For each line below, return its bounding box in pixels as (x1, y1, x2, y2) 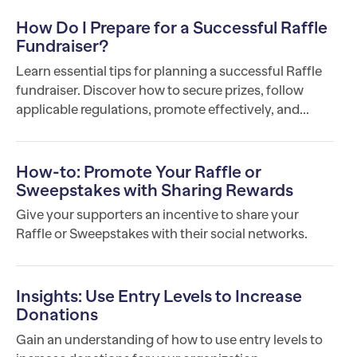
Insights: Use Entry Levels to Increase (16, 287, 302, 307)
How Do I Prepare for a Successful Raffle (16, 18, 328, 37)
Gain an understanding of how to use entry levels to (16, 332, 323, 348)
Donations (16, 305, 98, 325)
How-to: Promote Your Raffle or (16, 162, 261, 182)
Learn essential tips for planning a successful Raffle (16, 63, 322, 79)
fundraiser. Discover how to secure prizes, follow (16, 82, 304, 98)
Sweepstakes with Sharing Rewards (16, 180, 293, 200)
